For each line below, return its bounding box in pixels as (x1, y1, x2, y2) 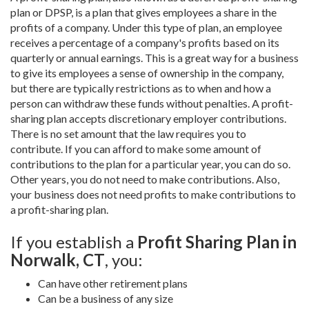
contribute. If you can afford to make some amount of (10, 142, 261, 155)
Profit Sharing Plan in (137, 232, 297, 252)
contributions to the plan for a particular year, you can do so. (10, 157, 290, 170)
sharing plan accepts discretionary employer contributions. (10, 112, 286, 125)
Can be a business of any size (38, 292, 173, 305)
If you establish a (10, 232, 137, 252)
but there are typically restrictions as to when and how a (10, 81, 271, 94)
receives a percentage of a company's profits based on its (10, 36, 279, 49)
